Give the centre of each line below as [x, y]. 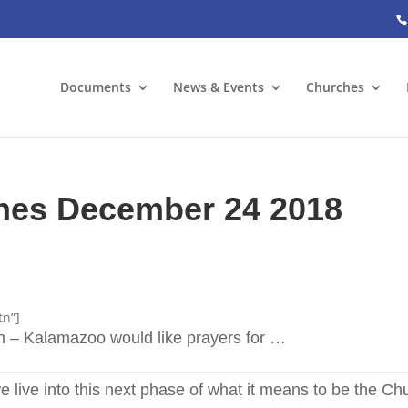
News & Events [219, 87]
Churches [335, 87]
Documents [96, 87]
